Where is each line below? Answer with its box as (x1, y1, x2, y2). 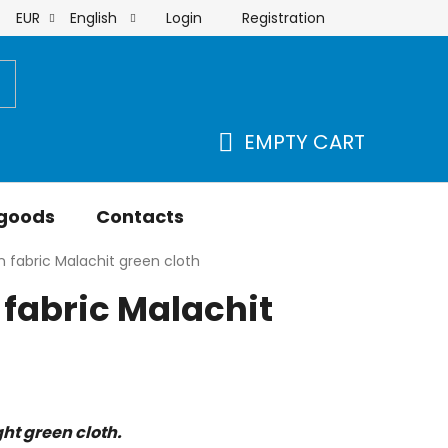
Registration (242, 7, 325, 28)
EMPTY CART (244, 128, 365, 156)
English (70, 8, 121, 28)
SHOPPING (217, 151, 319, 180)
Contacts (96, 204, 184, 229)
